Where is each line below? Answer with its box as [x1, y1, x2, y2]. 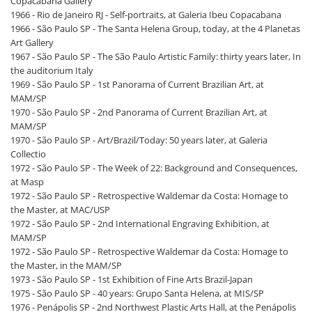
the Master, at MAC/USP [10, 203, 110, 217]
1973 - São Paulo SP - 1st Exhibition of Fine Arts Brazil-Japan [10, 273, 253, 286]
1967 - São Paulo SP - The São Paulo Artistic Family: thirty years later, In [10, 50, 301, 63]
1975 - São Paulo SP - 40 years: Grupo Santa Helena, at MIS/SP [10, 287, 264, 300]
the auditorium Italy [10, 64, 93, 77]
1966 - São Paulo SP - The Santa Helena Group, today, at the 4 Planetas [10, 22, 300, 36]
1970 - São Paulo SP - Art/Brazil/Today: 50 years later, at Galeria [10, 134, 267, 147]
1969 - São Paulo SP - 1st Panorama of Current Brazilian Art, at [10, 78, 264, 91]
